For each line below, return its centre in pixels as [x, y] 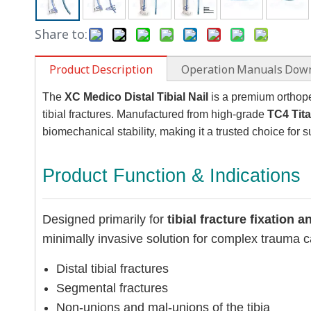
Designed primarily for [105, 219]
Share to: [61, 34]
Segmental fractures [112, 288]
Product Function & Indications [171, 176]
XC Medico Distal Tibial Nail [136, 97]
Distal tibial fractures [112, 269]
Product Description [101, 69]
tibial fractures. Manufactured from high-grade [155, 114]
